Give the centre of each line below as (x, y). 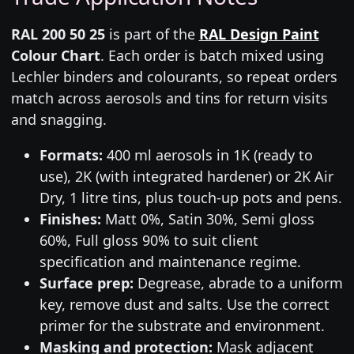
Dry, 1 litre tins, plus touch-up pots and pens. (190, 197)
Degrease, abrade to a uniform (238, 282)
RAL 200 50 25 (58, 34)
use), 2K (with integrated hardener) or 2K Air (186, 176)
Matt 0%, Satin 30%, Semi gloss (207, 218)
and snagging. (58, 119)
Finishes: (70, 218)
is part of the (152, 34)
